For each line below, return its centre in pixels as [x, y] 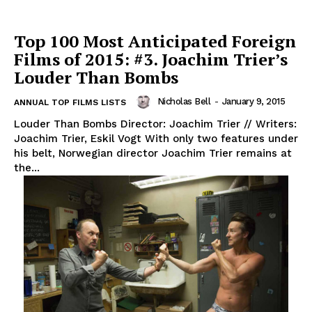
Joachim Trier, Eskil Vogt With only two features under [79, 139]
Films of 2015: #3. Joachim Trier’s [151, 60]
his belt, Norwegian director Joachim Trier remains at [153, 154]
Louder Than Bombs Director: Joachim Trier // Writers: [155, 124]
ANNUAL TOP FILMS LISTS [70, 103]
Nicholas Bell [184, 102]
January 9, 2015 [253, 102]
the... [27, 168]
